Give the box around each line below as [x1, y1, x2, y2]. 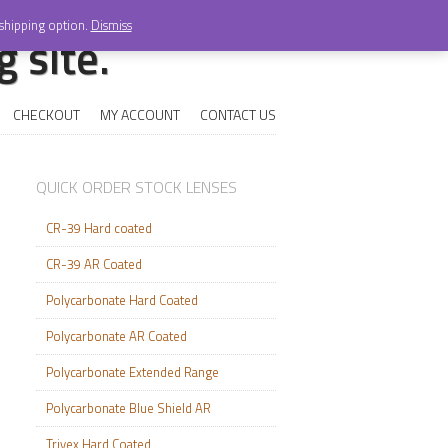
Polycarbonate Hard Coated [46, 290, 198, 310]
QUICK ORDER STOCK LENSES [36, 175, 237, 199]
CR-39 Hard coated [46, 218, 152, 238]
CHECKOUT [13, 104, 80, 125]
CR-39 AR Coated [46, 254, 142, 274]
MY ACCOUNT [100, 104, 180, 125]
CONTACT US [200, 104, 276, 125]
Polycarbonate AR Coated [46, 326, 187, 346]
